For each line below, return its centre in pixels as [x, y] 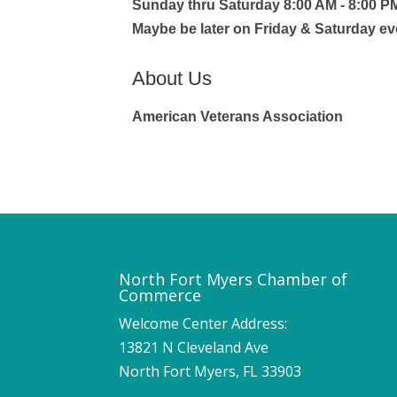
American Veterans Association [238, 116]
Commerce [160, 295]
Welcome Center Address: [203, 323]
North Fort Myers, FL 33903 [210, 371]
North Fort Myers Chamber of [234, 279]
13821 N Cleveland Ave [194, 347]
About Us [172, 78]
